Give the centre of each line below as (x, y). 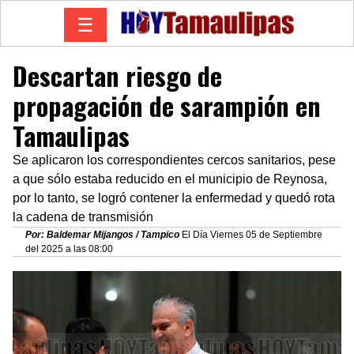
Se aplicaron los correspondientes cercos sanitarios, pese (174, 160)
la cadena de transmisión (83, 217)
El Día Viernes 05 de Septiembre (252, 234)
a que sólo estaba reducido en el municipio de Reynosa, (170, 179)
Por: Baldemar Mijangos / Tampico (104, 234)
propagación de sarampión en (167, 105)
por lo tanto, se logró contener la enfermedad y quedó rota (174, 198)
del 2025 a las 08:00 (69, 249)
